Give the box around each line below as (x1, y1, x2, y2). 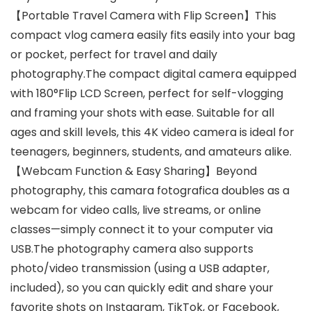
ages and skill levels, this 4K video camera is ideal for (10, 124, 294, 141)
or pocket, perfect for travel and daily (10, 47, 217, 63)
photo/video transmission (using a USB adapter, (10, 260, 269, 277)
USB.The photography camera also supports (10, 241, 253, 258)
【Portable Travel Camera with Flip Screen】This (10, 8, 276, 24)
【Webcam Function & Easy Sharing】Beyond (10, 163, 257, 180)
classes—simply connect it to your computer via (10, 221, 273, 238)
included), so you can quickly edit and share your (10, 280, 274, 296)
